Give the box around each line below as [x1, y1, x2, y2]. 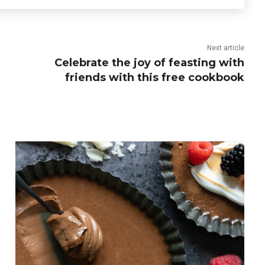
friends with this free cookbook [65, 71, 245, 84]
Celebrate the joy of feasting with [54, 56, 245, 69]
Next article [207, 44, 245, 52]
